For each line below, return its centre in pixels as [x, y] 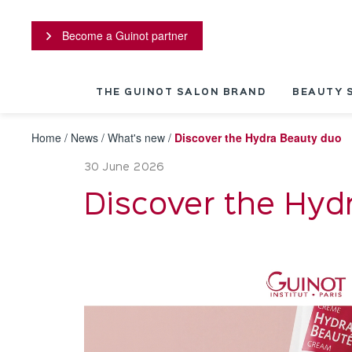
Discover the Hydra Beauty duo [258, 137]
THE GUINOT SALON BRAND [181, 93]
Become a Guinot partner [123, 35]
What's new [136, 137]
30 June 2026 [125, 167]
